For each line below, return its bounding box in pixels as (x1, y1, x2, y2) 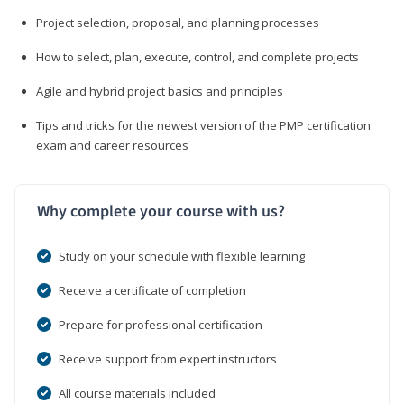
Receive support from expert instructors (59, 350, 277, 367)
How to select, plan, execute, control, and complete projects (36, 48, 359, 65)
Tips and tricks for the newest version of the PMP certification (36, 116, 371, 133)
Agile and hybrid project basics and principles (36, 82, 283, 99)
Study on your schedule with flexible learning (59, 247, 305, 264)
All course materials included (59, 384, 216, 401)
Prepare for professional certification (59, 316, 262, 333)
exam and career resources (36, 136, 188, 153)
